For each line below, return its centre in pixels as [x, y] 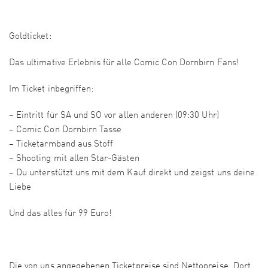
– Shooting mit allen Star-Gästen [74, 159]
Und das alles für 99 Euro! [61, 214]
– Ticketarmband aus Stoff [61, 145]
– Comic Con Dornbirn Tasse [66, 130]
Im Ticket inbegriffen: [51, 90]
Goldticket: [30, 37]
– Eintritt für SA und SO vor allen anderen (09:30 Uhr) [114, 116]
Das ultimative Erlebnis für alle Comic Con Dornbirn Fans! [124, 63]
